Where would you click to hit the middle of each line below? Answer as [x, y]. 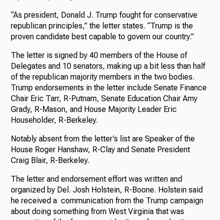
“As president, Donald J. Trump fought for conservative [104, 15]
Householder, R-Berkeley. [55, 120]
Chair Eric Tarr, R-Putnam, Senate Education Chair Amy [104, 98]
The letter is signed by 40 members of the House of [99, 55]
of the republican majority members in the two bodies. [103, 77]
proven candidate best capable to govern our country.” [103, 36]
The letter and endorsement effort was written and [97, 179]
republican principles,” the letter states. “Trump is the [102, 26]
